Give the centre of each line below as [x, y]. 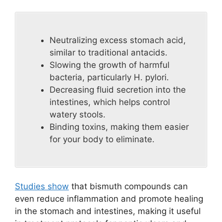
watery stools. [78, 114]
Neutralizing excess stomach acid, [118, 40]
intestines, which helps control [110, 102]
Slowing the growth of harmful [110, 65]
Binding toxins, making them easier [119, 127]
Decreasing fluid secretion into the [118, 89]
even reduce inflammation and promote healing [109, 198]
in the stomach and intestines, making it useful [108, 211]
